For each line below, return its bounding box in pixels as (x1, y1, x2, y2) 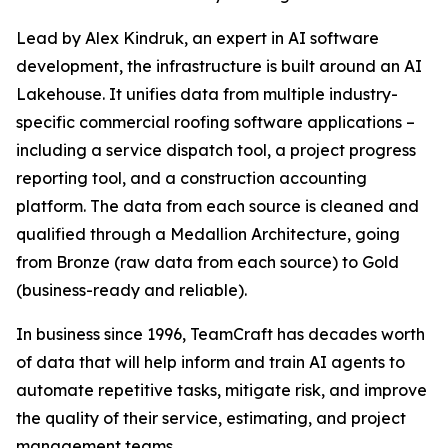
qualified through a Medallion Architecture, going (16, 224, 400, 245)
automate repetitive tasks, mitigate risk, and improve (16, 380, 427, 401)
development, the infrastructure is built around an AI (16, 56, 422, 77)
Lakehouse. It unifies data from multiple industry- (16, 84, 398, 105)
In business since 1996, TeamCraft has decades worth (16, 324, 425, 345)
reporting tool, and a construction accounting (16, 168, 367, 189)
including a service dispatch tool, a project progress (16, 140, 416, 161)
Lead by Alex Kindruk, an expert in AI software (16, 28, 379, 49)
